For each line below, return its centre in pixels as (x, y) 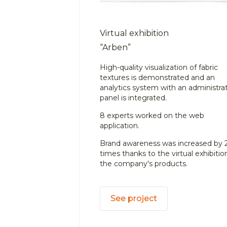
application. (120, 126)
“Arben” (115, 47)
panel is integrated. (133, 98)
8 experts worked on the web (152, 116)
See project (134, 198)
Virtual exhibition (134, 33)
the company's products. (144, 164)
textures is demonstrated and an (157, 78)
